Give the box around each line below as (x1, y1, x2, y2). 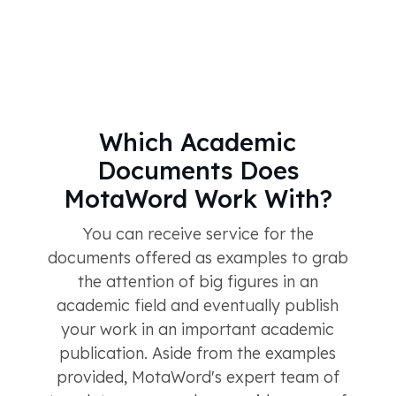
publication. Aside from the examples (59, 342, 336, 363)
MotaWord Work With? (63, 183, 332, 214)
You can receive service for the (81, 223, 314, 244)
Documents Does (96, 155, 299, 186)
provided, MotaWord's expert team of (56, 366, 339, 387)
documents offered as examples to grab (47, 247, 348, 268)
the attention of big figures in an (77, 270, 318, 292)
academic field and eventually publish (57, 294, 339, 316)
